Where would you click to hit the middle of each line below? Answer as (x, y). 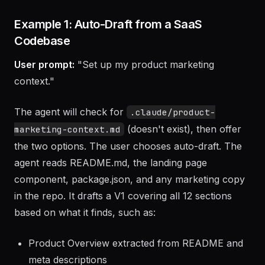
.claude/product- (173, 145)
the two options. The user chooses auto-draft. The (128, 179)
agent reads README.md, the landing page (111, 196)
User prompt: (44, 98)
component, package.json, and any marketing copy (130, 212)
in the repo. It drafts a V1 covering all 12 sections (123, 229)
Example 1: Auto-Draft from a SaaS (108, 57)
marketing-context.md (67, 162)
